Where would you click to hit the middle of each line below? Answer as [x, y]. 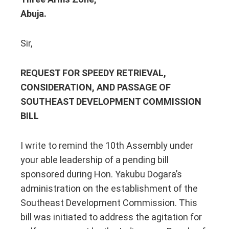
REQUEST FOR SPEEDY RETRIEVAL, [93, 73]
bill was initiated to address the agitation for [111, 217]
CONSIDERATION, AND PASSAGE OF [96, 87]
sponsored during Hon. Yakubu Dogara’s [101, 174]
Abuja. [33, 13]
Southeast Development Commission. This [109, 202]
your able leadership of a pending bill [95, 159]
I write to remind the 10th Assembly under [107, 145]
